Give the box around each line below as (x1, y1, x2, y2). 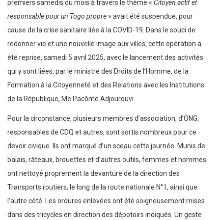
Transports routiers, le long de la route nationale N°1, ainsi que (7, 183, 197, 192)
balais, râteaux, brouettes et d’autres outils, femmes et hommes (7, 156, 206, 164)
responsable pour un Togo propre (7, 12, 108, 21)
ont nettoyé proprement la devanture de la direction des (7, 169, 180, 178)
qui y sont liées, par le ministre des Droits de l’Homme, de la (7, 67, 189, 76)
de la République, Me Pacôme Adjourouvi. (7, 95, 135, 103)
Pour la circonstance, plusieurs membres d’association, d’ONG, (7, 114, 199, 123)
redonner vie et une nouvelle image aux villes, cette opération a (7, 40, 201, 48)
